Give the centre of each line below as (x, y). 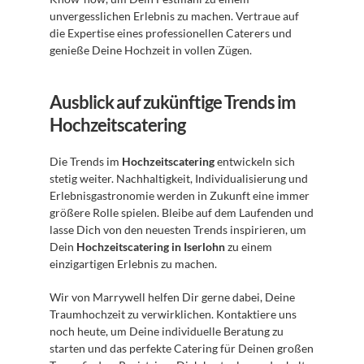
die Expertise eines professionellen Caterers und (171, 33)
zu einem (249, 247)
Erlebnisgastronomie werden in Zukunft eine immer (180, 195)
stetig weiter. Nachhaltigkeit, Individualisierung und (179, 178)
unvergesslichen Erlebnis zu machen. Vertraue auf (174, 16)
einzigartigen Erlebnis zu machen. (133, 264)
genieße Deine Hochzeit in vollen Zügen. (151, 50)
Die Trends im (86, 161)
